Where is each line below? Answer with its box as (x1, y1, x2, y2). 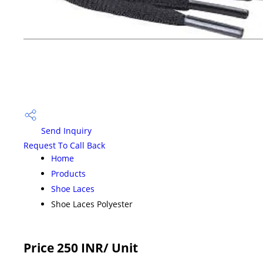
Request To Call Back (23, 139, 105, 151)
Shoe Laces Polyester (51, 198, 133, 210)
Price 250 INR (23, 239, 103, 256)
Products (51, 167, 86, 179)
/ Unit (103, 239, 138, 256)
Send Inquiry (39, 125, 92, 137)
